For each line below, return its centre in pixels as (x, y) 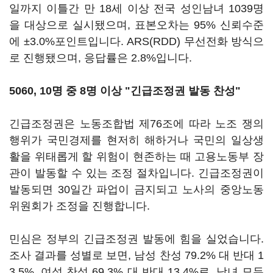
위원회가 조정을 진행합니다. (80, 206)
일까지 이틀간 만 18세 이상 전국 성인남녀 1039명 (136, 9)
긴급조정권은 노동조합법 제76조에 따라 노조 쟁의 (136, 124)
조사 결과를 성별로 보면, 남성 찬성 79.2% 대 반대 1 (136, 255)
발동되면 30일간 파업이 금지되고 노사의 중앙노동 (136, 190)
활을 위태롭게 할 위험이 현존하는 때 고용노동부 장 (136, 157)
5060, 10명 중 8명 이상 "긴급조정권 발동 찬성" (125, 91)
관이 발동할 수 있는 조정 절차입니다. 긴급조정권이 (136, 173)
